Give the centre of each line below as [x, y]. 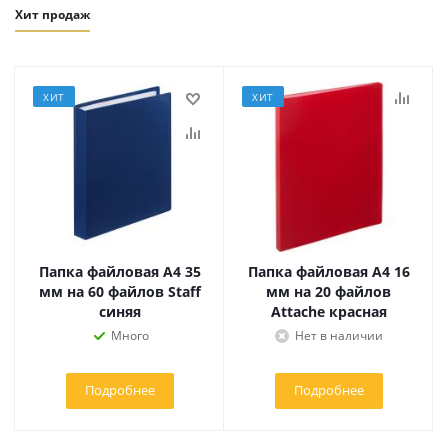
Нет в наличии [338, 335]
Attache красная [328, 311]
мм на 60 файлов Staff [119, 291]
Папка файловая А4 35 [119, 271]
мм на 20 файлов [328, 291]
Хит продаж [52, 14]
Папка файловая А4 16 [328, 271]
